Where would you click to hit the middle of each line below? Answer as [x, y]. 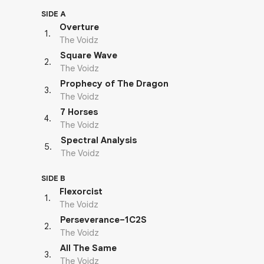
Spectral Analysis [99, 140]
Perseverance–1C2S [103, 220]
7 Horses [79, 112]
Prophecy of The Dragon [114, 84]
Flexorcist [81, 192]
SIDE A [54, 14]
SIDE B [53, 178]
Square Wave [89, 55]
